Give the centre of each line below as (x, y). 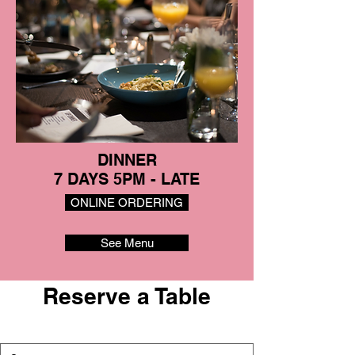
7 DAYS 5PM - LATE (127, 179)
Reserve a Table (127, 296)
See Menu (127, 243)
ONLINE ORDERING (127, 202)
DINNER (127, 160)
